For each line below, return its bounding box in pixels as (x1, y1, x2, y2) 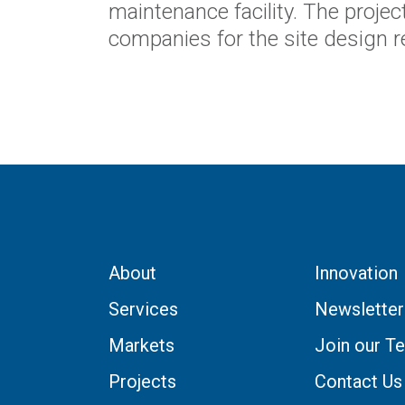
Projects (108, 370, 176, 392)
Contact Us (315, 370, 402, 392)
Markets (108, 334, 174, 356)
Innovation (315, 261, 398, 284)
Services (108, 297, 178, 320)
